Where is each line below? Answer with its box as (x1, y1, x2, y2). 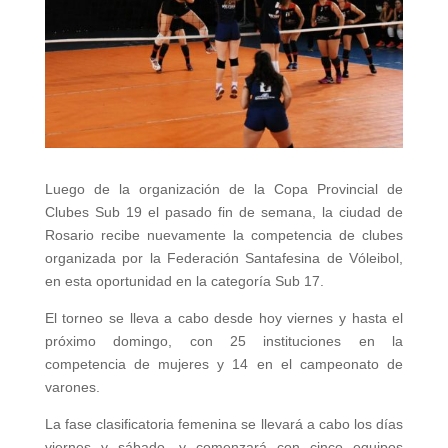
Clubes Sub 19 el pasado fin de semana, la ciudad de (44, 204, 404, 221)
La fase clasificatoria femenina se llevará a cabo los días (44, 416, 404, 433)
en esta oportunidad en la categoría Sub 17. (44, 273, 324, 290)
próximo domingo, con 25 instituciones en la (44, 333, 404, 350)
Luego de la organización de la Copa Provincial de (44, 181, 404, 198)
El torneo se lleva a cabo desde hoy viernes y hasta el (44, 310, 404, 327)
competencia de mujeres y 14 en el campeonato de (44, 356, 404, 373)
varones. (44, 379, 100, 396)
